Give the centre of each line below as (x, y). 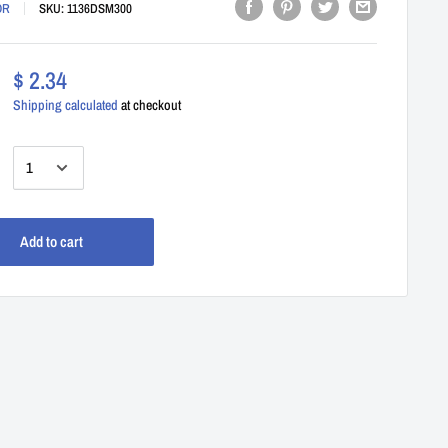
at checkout (150, 105)
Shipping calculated (66, 105)
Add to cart (51, 241)
